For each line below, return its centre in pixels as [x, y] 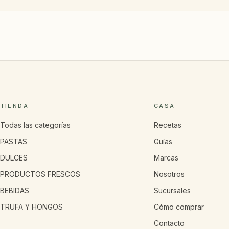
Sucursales [173, 190]
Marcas [166, 158]
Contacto [169, 223]
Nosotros [169, 174]
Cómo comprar [179, 207]
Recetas [168, 125]
